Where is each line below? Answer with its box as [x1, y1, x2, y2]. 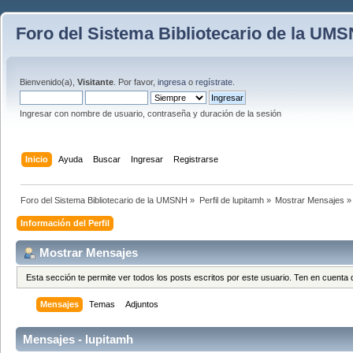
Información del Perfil [20, 217, 110, 228]
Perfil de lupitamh [199, 195, 266, 205]
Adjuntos [125, 299, 159, 310]
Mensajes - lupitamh [23, 333, 133, 347]
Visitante [77, 77, 113, 87]
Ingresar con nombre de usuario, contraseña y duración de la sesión [20, 109, 281, 118]
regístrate [195, 77, 232, 87]
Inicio [25, 154, 49, 164]
